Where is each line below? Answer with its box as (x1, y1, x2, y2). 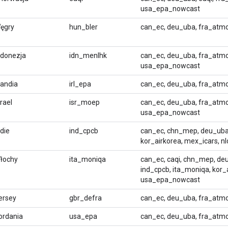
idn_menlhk (69, 51, 107, 60)
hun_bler (69, 22, 98, 31)
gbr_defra (69, 193, 102, 202)
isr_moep (69, 98, 100, 106)
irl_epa (69, 79, 91, 88)
